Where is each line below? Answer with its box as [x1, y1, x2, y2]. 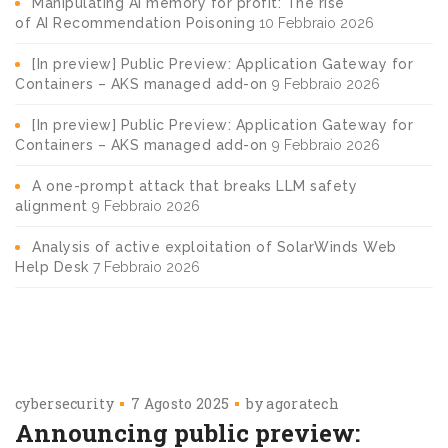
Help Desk [15, 258, 89, 275]
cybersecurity [15, 393, 114, 413]
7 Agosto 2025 [131, 393, 230, 413]
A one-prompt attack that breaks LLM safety [32, 177, 357, 194]
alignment [15, 197, 88, 214]
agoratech [266, 393, 340, 413]
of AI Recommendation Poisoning [15, 14, 255, 31]
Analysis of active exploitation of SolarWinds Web [32, 238, 397, 255]
